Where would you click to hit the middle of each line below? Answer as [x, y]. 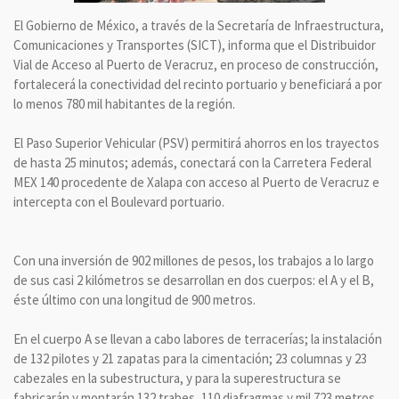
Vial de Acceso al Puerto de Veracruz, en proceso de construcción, [196, 64]
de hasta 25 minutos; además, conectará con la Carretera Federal [192, 162]
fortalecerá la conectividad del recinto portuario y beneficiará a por [198, 84]
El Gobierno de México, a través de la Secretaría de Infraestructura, [199, 25]
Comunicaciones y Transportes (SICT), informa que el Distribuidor [195, 45]
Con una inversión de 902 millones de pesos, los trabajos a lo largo [194, 260]
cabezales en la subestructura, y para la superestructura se [177, 378]
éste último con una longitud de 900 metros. [134, 299]
